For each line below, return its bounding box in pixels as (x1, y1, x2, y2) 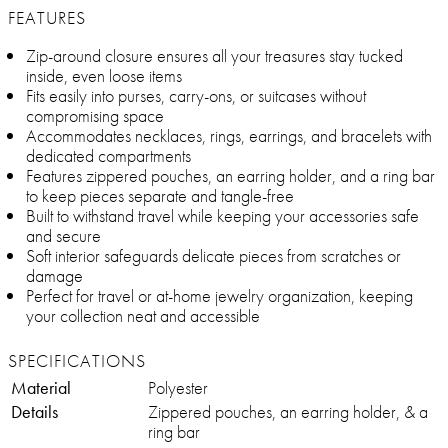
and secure (26, 224, 101, 248)
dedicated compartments (26, 144, 191, 168)
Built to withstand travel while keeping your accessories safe (26, 204, 419, 228)
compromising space (26, 104, 164, 128)
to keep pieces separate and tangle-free (26, 184, 294, 208)
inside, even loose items (26, 64, 182, 88)
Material (11, 376, 71, 400)
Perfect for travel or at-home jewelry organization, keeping (26, 284, 413, 308)
